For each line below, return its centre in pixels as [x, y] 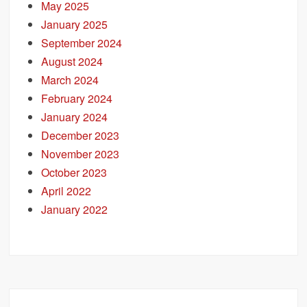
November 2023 [81, 153]
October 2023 [74, 172]
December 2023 [81, 135]
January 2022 [75, 209]
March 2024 [70, 79]
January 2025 [75, 24]
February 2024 [77, 98]
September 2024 [82, 42]
